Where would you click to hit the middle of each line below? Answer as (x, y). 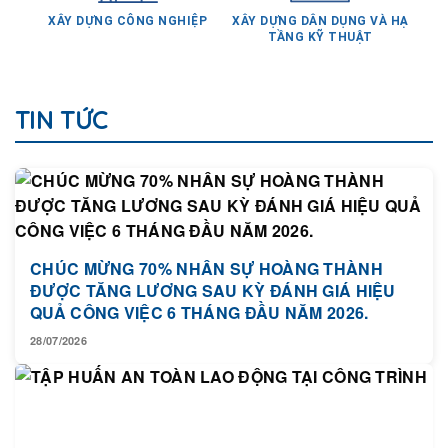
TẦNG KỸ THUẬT (320, 9)
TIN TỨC (61, 92)
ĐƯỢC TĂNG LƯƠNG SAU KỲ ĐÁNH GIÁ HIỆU (213, 262)
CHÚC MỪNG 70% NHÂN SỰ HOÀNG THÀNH (206, 240)
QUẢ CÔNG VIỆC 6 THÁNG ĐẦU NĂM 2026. (199, 284)
